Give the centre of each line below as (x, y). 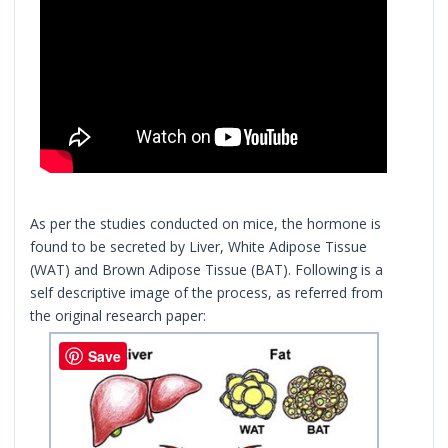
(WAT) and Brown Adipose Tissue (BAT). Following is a (207, 269)
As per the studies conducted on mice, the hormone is (206, 223)
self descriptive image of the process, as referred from (207, 292)
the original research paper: (118, 315)
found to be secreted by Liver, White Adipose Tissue (199, 246)
